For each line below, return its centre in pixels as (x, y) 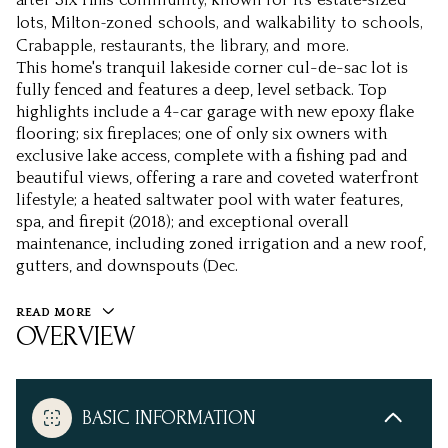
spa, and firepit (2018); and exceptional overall (182, 222)
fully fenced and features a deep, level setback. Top (201, 90)
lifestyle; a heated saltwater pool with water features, (209, 200)
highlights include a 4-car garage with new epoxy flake (215, 112)
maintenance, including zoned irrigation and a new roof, (221, 244)
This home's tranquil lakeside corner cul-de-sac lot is (212, 68)
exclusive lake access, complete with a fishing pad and (212, 156)
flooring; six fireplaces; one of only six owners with (201, 134)
